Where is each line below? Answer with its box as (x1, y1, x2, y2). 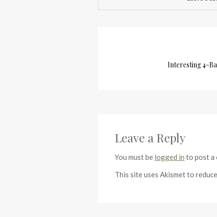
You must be (115, 153, 155, 161)
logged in (155, 153, 185, 161)
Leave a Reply (115, 130, 186, 145)
